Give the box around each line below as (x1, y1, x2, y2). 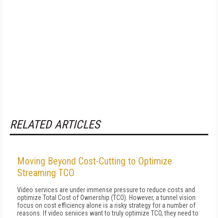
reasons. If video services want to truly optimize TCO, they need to (17, 209, 199, 217)
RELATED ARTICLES (10, 118, 100, 131)
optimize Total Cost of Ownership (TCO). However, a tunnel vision (17, 194, 196, 201)
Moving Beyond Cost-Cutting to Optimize (17, 155, 172, 167)
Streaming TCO (17, 167, 74, 179)
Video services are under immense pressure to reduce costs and (17, 186, 195, 194)
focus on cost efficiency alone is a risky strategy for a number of (17, 201, 196, 209)
